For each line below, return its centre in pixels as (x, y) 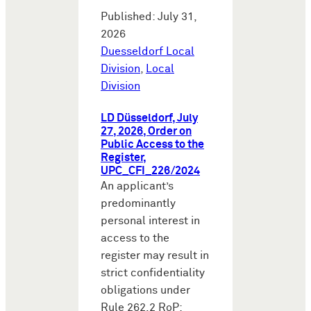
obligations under (145, 291)
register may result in (155, 256)
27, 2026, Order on (146, 132)
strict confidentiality (153, 274)
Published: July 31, (149, 17)
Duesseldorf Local (148, 52)
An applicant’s (137, 187)
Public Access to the (152, 145)
